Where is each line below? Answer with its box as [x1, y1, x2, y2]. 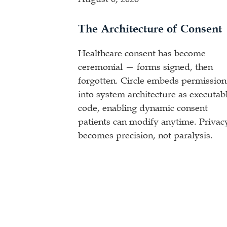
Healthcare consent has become [78, 48, 206, 59]
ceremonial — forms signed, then [78, 61, 213, 72]
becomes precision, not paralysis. [78, 130, 213, 141]
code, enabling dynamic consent [78, 102, 208, 113]
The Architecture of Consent [78, 22, 222, 35]
